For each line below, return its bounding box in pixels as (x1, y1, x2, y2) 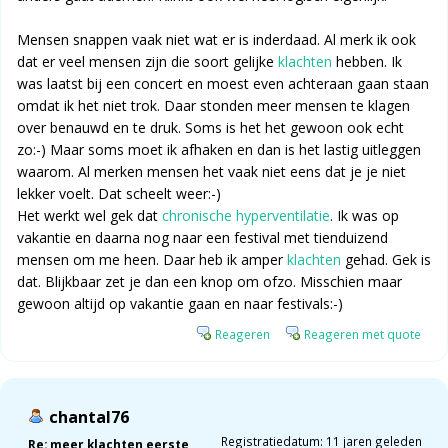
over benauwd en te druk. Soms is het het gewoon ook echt (17, 118, 404, 138)
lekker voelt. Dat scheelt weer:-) (17, 184, 221, 204)
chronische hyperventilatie (162, 206, 330, 226)
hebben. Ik (332, 52, 402, 72)
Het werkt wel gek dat (17, 206, 162, 226)
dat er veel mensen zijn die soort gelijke (17, 52, 278, 72)
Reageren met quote (304, 326, 421, 343)
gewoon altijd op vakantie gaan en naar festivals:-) (17, 294, 343, 314)
